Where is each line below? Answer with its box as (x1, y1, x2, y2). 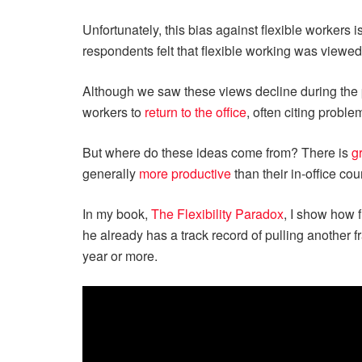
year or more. (82, 246, 158, 265)
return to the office (145, 103, 246, 121)
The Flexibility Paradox (151, 204, 284, 223)
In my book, (82, 204, 151, 223)
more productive (139, 164, 231, 183)
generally (82, 164, 139, 183)
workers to (82, 103, 145, 121)
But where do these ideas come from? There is (82, 143, 351, 162)
